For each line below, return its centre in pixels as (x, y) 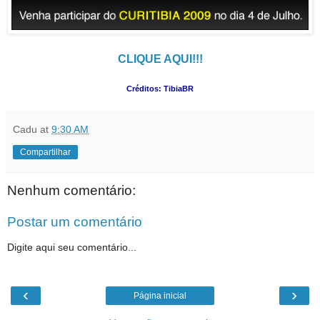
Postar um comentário (75, 221)
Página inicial (160, 295)
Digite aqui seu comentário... (72, 247)
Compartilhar (45, 152)
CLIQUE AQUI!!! (160, 59)
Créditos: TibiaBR (160, 88)
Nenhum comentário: (71, 191)
